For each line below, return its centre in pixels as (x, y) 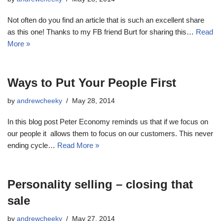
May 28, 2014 (93, 101)
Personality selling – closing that (100, 184)
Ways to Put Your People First (92, 82)
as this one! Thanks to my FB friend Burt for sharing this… (102, 32)
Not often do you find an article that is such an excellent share (106, 20)
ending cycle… (32, 145)
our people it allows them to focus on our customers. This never (110, 133)
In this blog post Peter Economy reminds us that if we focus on (108, 121)
